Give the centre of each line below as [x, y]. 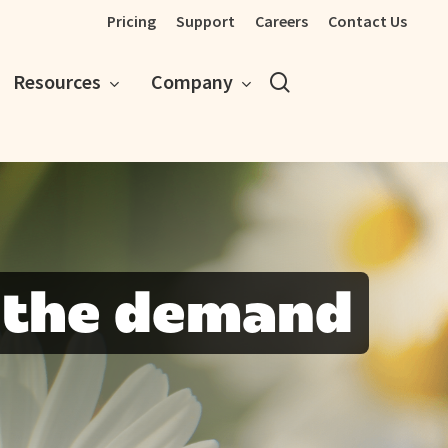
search [319, 80]
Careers [281, 21]
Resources [56, 81]
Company [192, 81]
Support [205, 21]
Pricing [131, 21]
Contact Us [367, 21]
